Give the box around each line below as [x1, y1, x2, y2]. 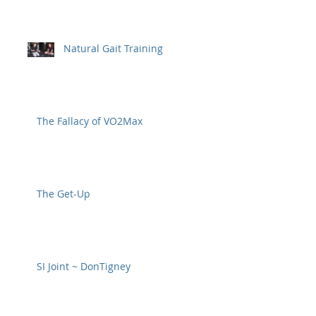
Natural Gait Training [63, 42, 163, 55]
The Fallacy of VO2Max [37, 114, 142, 128]
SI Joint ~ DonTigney [37, 260, 130, 273]
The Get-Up [37, 187, 90, 200]
